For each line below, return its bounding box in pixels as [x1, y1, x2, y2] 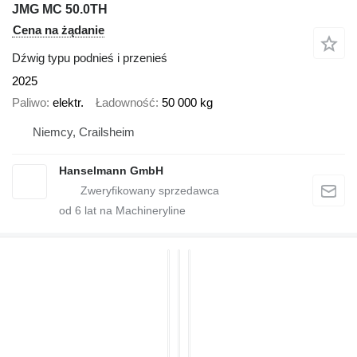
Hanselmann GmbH [59, 164, 163, 178]
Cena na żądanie [13, 23, 104, 37]
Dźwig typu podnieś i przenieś [12, 51, 167, 65]
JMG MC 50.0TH [12, 2, 108, 17]
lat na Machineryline [81, 204, 186, 218]
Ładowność [96, 95, 155, 109]
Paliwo [12, 95, 46, 109]
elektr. [53, 95, 84, 109]
